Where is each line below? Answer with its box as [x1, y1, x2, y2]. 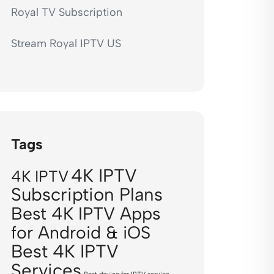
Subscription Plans [11, 183, 163, 205]
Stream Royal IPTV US [11, 37, 121, 50]
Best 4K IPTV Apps [11, 203, 160, 224]
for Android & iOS [11, 222, 150, 243]
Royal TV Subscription [11, 6, 122, 19]
